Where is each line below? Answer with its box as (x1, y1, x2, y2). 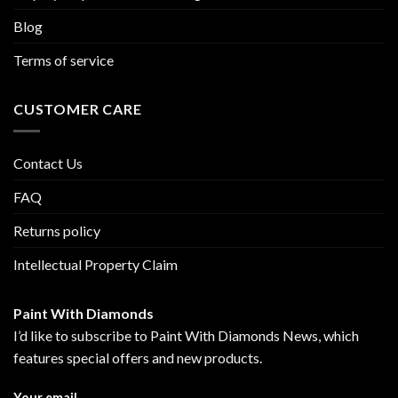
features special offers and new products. (13, 348, 262, 366)
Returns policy (13, 221, 100, 239)
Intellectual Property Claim (13, 255, 178, 273)
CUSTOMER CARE (13, 100, 142, 118)
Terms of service (13, 52, 114, 69)
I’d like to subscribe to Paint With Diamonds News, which (13, 326, 359, 344)
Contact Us (13, 154, 83, 171)
